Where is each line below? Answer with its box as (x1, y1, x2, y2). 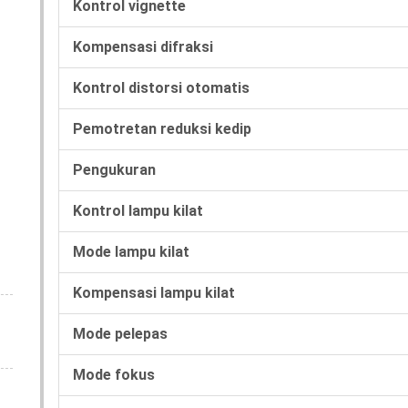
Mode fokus (73, 365, 155, 383)
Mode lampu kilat (73, 242, 189, 260)
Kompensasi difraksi (73, 37, 213, 56)
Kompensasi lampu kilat (73, 283, 235, 301)
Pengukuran (73, 160, 156, 178)
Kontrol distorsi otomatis (73, 78, 250, 97)
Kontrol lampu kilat (73, 201, 203, 219)
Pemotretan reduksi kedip (73, 119, 251, 138)
